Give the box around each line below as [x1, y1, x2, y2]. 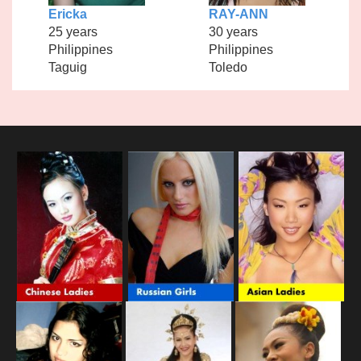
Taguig [48, 60, 87, 74]
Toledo [208, 60, 247, 74]
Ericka [48, 6, 87, 21]
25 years [48, 24, 98, 39]
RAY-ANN [208, 6, 268, 21]
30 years [208, 24, 258, 39]
